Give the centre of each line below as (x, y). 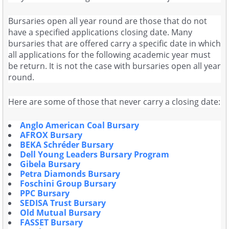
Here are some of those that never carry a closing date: (114, 101)
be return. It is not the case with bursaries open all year (114, 66)
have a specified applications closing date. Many (100, 32)
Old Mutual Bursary (60, 212)
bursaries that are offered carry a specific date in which (114, 44)
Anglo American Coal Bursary (79, 125)
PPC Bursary (45, 193)
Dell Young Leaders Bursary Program (95, 154)
